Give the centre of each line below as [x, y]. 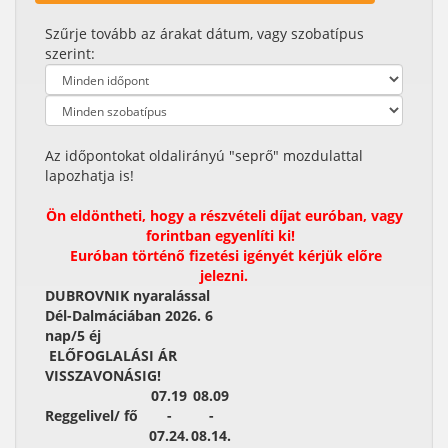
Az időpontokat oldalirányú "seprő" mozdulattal [204, 155]
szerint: [70, 53]
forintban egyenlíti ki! [224, 235]
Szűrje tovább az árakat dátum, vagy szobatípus [204, 33]
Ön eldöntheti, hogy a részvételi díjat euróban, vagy [224, 215]
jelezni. [224, 275]
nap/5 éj [75, 335]
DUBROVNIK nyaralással [127, 295]
